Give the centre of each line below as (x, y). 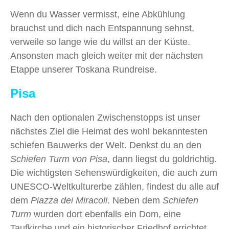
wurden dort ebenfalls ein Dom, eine (106, 214)
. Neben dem (135, 200)
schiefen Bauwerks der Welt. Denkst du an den (106, 145)
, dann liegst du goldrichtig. (162, 159)
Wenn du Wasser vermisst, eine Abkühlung (98, 14)
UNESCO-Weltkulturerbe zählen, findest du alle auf (114, 186)
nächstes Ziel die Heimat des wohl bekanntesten (109, 131)
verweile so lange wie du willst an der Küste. (100, 42)
